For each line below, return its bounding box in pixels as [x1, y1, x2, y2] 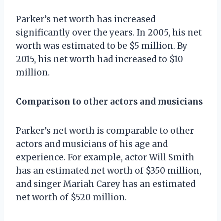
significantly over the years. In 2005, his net [16, 27, 202, 38]
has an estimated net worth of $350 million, [16, 165, 201, 176]
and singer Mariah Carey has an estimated [16, 178, 195, 189]
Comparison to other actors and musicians [16, 96, 203, 107]
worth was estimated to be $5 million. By [16, 40, 187, 51]
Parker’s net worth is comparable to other [16, 125, 194, 136]
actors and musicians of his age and [16, 138, 168, 149]
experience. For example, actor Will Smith [16, 151, 194, 163]
